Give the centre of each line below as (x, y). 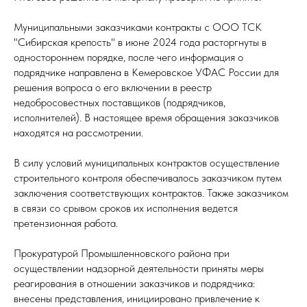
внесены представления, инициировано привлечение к (137, 298)
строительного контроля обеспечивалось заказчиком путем (148, 178)
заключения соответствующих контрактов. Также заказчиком (151, 193)
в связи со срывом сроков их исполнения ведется (126, 208)
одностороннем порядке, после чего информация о (128, 57)
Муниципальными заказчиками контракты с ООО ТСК (138, 27)
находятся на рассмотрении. (78, 133)
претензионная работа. (66, 223)
